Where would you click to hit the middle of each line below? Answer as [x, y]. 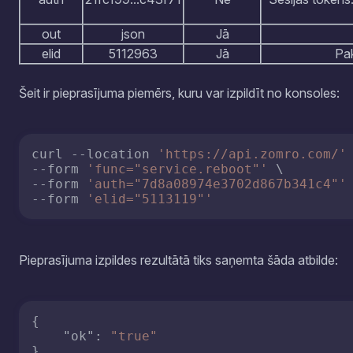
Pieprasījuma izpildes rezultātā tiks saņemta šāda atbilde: [178, 260]
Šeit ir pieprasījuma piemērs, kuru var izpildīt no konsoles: [179, 93]
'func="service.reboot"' [177, 169]
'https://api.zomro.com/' [252, 154]
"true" [134, 336]
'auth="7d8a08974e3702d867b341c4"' [217, 184]
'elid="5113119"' [150, 199]
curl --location [95, 154]
